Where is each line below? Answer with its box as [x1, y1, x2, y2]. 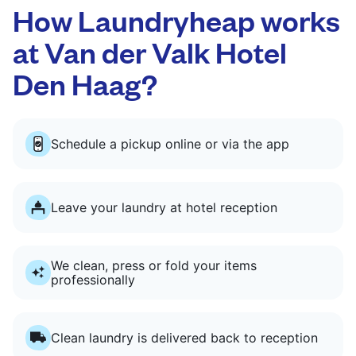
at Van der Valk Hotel [13, 32, 287, 70]
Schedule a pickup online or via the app [51, 135, 289, 152]
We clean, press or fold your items [51, 257, 257, 273]
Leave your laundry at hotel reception [51, 199, 277, 215]
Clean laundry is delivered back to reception [51, 329, 318, 346]
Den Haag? [13, 64, 157, 102]
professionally [51, 271, 135, 288]
